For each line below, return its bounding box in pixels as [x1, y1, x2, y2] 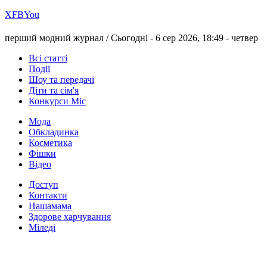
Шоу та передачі [29, 74, 94, 85]
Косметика [29, 138, 72, 148]
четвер [231, 33, 258, 44]
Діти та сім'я [29, 85, 79, 96]
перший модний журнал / [5, 33, 111, 44]
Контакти [29, 190, 67, 201]
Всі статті [29, 53, 67, 64]
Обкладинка [29, 127, 79, 138]
